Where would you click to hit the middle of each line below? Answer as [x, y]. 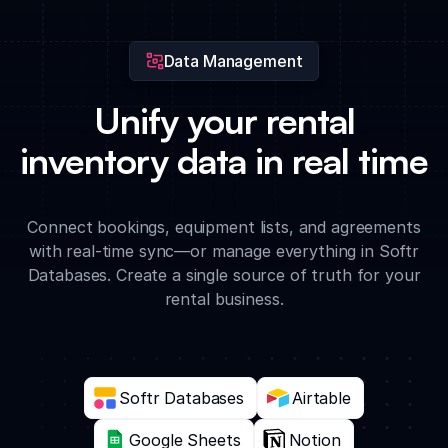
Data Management [233, 60]
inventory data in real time [224, 160]
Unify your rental [224, 120]
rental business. [224, 298]
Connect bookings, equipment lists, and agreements [224, 226]
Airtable [321, 397]
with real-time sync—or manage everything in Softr [224, 250]
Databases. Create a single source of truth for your [224, 274]
